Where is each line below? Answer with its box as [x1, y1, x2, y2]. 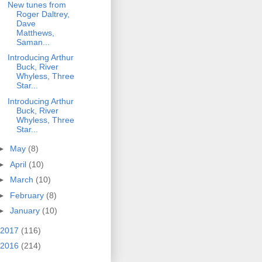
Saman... [16, 37, 50, 47]
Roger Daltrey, [16, 9, 70, 19]
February [9, 190, 46, 200]
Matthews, [16, 27, 54, 37]
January [9, 206, 42, 216]
